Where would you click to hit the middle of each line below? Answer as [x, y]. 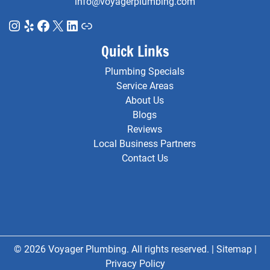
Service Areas [145, 86]
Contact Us [145, 158]
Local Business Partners [145, 143]
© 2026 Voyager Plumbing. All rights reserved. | [115, 249]
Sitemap [234, 249]
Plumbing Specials [145, 71]
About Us [145, 100]
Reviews [145, 129]
